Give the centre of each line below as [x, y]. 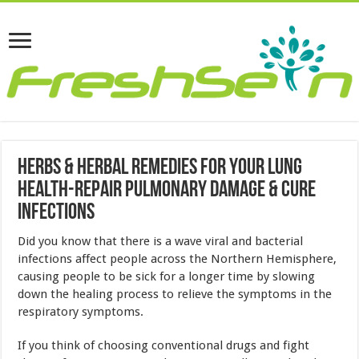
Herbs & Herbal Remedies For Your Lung [160, 168]
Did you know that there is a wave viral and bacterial [161, 241]
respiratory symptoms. [81, 311]
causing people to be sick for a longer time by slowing [167, 276]
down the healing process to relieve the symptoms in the [175, 294]
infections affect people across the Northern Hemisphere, [177, 258]
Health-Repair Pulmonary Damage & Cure [167, 190]
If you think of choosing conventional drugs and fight [164, 345]
